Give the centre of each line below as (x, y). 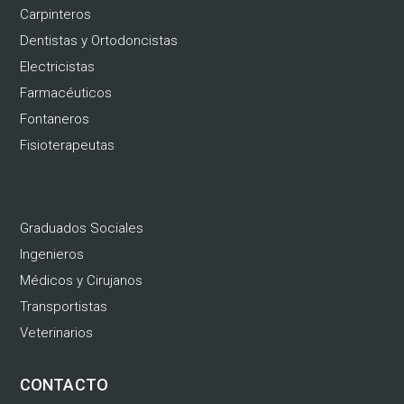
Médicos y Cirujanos (81, 281)
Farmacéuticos (66, 93)
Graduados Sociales (82, 229)
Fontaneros (55, 119)
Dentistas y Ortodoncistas (99, 41)
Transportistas (64, 307)
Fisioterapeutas (67, 146)
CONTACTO (64, 385)
